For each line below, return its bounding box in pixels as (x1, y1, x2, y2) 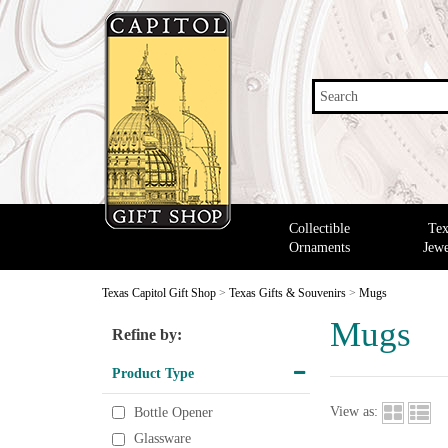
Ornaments (288, 239, 350, 255)
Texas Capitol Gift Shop (102, 286, 216, 300)
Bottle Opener (134, 405, 213, 421)
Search (320, 89, 358, 104)
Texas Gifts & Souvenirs (229, 286, 346, 300)
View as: (330, 404, 378, 420)
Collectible (288, 220, 350, 236)
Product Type (112, 365, 194, 381)
